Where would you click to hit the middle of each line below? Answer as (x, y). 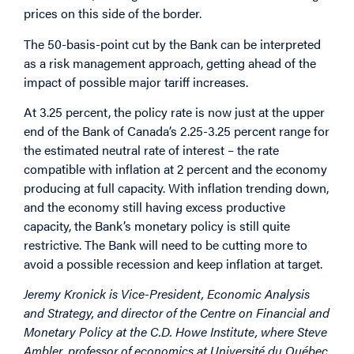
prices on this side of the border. (113, 13)
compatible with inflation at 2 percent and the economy (175, 169)
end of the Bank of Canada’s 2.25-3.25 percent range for (177, 131)
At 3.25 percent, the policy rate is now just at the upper (174, 112)
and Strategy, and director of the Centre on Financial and (177, 313)
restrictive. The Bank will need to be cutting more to (166, 245)
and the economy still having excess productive (154, 207)
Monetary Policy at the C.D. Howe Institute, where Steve (175, 332)
